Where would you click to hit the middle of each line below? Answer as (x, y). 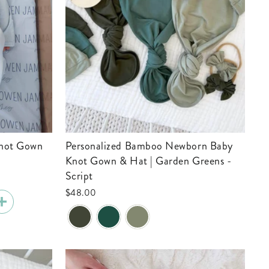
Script (79, 176)
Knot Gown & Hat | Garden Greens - (148, 161)
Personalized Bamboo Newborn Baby (68, 146)
